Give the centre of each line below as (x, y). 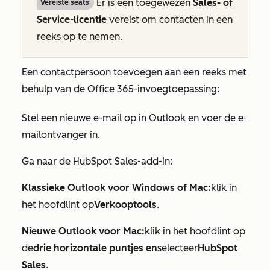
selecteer (177, 248)
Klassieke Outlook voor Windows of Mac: (116, 188)
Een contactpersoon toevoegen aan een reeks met (134, 72)
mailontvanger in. (62, 135)
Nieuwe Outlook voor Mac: (83, 231)
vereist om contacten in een (170, 20)
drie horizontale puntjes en (95, 248)
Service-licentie (72, 20)
